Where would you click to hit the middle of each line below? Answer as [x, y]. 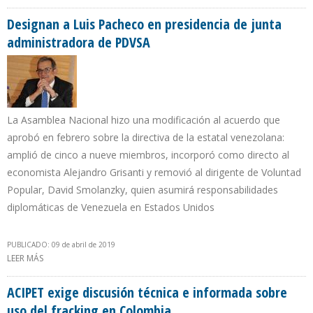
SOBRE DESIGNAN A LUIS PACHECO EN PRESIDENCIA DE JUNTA [164, 259]
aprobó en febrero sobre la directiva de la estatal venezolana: [146, 138]
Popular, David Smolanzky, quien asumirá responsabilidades [143, 190]
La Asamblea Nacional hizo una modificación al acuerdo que [144, 120]
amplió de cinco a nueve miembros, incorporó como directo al [148, 155]
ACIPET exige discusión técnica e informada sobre [147, 293]
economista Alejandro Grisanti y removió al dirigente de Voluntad [154, 173]
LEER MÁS [25, 259]
